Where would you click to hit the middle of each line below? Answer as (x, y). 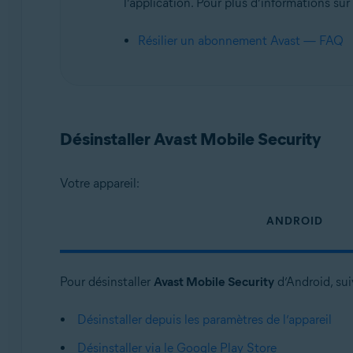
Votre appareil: (99, 183)
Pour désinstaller (106, 282)
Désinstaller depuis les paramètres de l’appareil (204, 320)
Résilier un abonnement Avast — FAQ (240, 41)
